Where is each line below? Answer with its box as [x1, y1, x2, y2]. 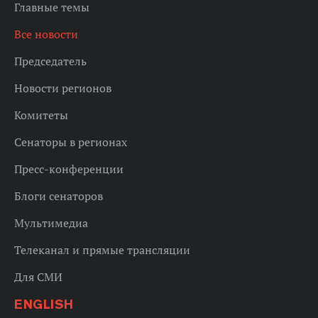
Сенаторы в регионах [14, 134, 127, 149]
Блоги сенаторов [14, 188, 103, 203]
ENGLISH [14, 295, 73, 312]
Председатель [14, 53, 87, 68]
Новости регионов [14, 80, 111, 95]
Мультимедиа [14, 215, 88, 230]
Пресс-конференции [14, 161, 124, 176]
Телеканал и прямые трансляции [14, 242, 190, 257]
